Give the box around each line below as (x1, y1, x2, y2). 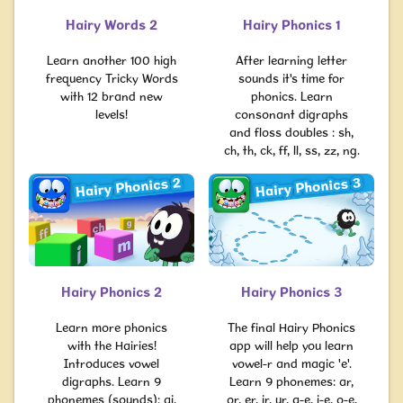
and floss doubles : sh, (229, 124, 354, 139)
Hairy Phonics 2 (61, 283, 162, 300)
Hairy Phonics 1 (242, 15, 341, 33)
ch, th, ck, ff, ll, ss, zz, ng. (223, 142, 360, 157)
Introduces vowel (64, 356, 159, 371)
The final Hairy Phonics (228, 320, 355, 335)
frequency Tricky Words (45, 70, 178, 85)
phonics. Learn (250, 88, 333, 103)
